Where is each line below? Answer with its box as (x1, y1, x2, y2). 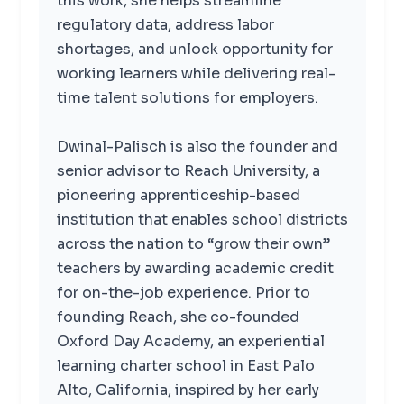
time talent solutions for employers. (56, 87, 318, 107)
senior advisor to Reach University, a (56, 161, 320, 180)
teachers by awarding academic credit (56, 258, 334, 278)
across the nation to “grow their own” (56, 234, 330, 253)
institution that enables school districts (56, 209, 348, 229)
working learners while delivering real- (56, 63, 335, 83)
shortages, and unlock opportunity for (56, 39, 333, 59)
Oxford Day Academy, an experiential (56, 331, 325, 351)
